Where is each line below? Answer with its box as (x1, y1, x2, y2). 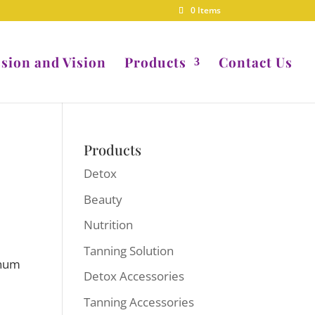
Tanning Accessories (84, 293, 195, 310)
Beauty (84, 191, 123, 207)
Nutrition (84, 217, 134, 233)
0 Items (190, 4, 221, 16)
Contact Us (219, 53, 292, 71)
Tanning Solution (84, 242, 174, 259)
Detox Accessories (84, 268, 185, 284)
